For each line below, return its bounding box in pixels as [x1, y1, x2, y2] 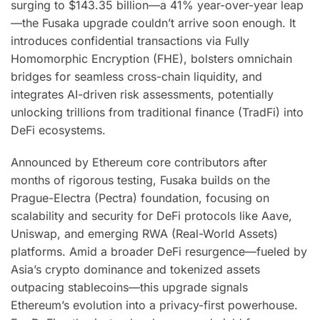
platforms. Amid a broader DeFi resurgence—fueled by [11, 244, 307, 259]
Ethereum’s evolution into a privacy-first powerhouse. [11, 297, 298, 312]
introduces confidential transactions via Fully [11, 34, 249, 49]
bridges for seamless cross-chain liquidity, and [11, 69, 262, 84]
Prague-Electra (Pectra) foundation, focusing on [11, 190, 269, 205]
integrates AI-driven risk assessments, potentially [11, 87, 274, 102]
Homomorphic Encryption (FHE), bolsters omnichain [11, 51, 292, 66]
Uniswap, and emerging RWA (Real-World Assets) [11, 226, 278, 241]
